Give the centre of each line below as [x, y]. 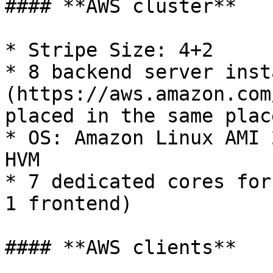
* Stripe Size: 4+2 [109, 50]
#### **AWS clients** [121, 247]
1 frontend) [69, 204]
